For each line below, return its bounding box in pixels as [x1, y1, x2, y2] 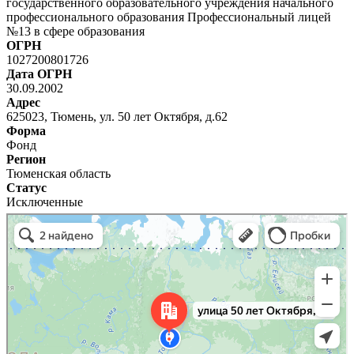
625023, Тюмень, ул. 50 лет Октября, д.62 [6, 109, 231, 123]
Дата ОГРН [6, 66, 72, 81]
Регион [6, 152, 46, 166]
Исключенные [6, 194, 83, 209]
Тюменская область [6, 166, 111, 180]
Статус [6, 180, 47, 194]
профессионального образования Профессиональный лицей [6, 9, 331, 24]
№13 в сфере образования [6, 24, 145, 38]
